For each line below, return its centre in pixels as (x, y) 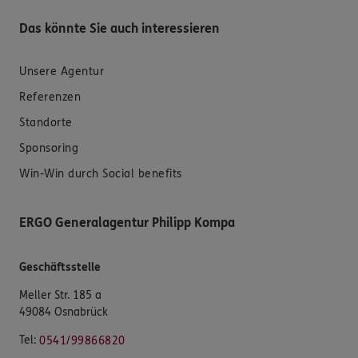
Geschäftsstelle (60, 268)
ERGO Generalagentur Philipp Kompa (127, 223)
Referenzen (50, 97)
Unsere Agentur (62, 72)
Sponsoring (49, 149)
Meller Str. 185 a (60, 296)
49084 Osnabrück (64, 312)
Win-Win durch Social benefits (101, 174)
